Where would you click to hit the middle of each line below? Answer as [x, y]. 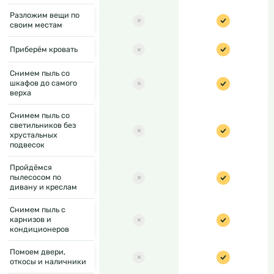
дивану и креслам [43, 187]
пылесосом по [35, 177]
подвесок [27, 145]
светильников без [43, 125]
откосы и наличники [48, 262]
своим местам [36, 25]
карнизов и [31, 220]
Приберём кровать [44, 49]
